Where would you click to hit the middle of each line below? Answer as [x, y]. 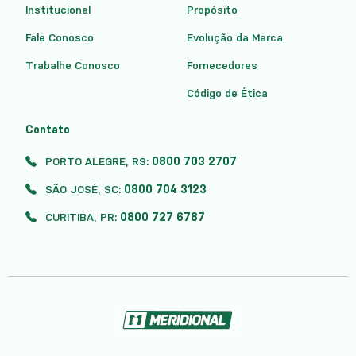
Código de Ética [227, 93]
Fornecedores [222, 65]
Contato [47, 130]
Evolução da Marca [234, 37]
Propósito [212, 10]
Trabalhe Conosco [72, 65]
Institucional [58, 10]
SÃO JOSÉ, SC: [83, 189]
